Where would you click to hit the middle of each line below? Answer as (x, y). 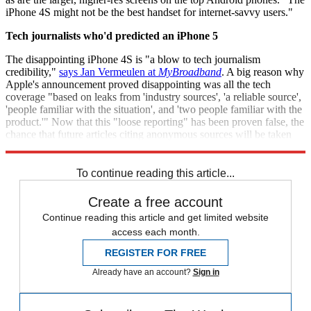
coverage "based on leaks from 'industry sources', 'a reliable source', (153, 96)
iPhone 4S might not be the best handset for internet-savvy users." (149, 12)
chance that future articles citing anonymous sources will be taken (149, 134)
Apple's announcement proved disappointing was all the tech (138, 84)
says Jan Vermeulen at (109, 72)
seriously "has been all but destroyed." (89, 146)
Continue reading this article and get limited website (155, 217)
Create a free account (155, 202)
